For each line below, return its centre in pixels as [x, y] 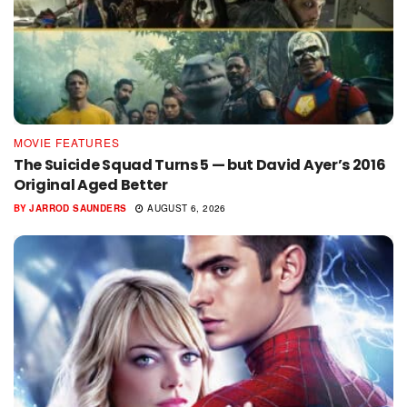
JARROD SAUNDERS [78, 208]
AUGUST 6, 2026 [185, 208]
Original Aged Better [91, 185]
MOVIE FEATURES [67, 143]
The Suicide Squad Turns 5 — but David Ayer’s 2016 [200, 165]
